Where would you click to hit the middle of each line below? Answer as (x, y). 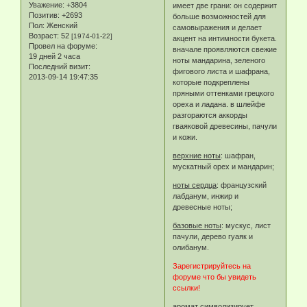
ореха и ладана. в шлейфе (219, 105)
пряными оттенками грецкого (224, 94)
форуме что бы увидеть (215, 277)
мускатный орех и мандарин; (224, 167)
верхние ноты (197, 156)
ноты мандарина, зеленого (219, 61)
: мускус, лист (246, 226)
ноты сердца (195, 185)
